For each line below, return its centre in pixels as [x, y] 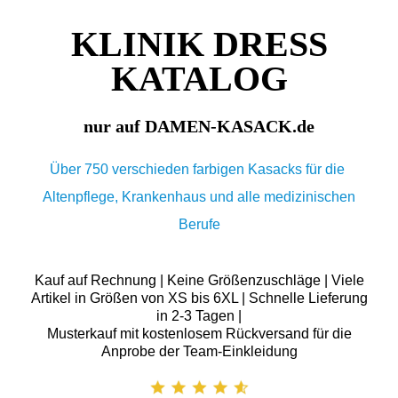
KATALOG [199, 78]
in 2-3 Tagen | [199, 316]
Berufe [199, 224]
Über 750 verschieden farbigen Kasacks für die [199, 169]
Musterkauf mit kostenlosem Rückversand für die [199, 334]
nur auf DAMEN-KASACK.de [199, 126]
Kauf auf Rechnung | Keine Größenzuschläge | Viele [199, 281]
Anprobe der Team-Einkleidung [199, 352]
